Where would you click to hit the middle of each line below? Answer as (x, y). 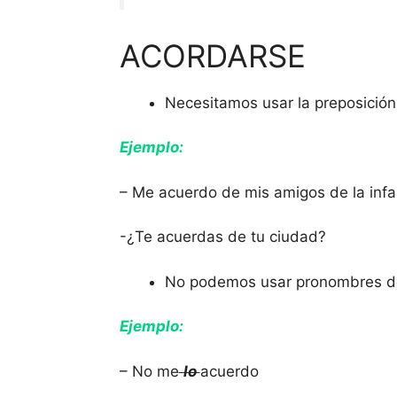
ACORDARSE (212, 55)
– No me (149, 371)
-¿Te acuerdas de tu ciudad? (222, 237)
